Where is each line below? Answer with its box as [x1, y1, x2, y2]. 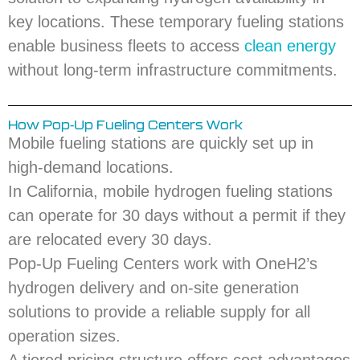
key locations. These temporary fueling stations [8, 13, 344, 31]
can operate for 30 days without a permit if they [8, 207, 346, 225]
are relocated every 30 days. [8, 231, 212, 249]
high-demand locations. [8, 158, 174, 177]
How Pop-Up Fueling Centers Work [8, 117, 243, 133]
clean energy [244, 37, 336, 55]
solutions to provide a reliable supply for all [8, 303, 310, 321]
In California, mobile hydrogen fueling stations [8, 182, 333, 201]
